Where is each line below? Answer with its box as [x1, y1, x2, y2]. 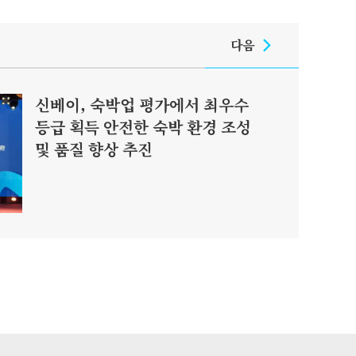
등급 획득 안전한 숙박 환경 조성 [35, 115, 251, 138]
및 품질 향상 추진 [35, 137, 153, 161]
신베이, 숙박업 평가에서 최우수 [35, 93, 249, 116]
